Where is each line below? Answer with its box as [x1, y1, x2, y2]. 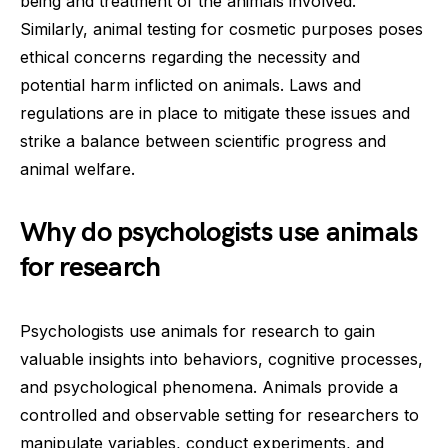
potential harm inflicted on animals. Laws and [20, 75, 361, 95]
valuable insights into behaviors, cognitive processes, [20, 349, 423, 369]
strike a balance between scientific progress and [20, 131, 386, 151]
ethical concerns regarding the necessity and [20, 47, 360, 67]
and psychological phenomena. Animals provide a [20, 377, 398, 397]
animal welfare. [20, 159, 135, 179]
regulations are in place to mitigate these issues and [20, 103, 410, 123]
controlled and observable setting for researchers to [20, 405, 419, 425]
